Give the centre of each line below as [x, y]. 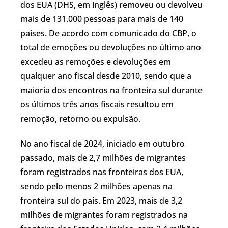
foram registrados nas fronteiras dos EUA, [102, 172]
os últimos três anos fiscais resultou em [97, 104]
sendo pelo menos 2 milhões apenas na [96, 186]
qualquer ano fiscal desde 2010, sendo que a [106, 76]
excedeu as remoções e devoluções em [96, 61]
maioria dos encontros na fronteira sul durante [111, 90]
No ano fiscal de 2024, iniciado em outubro [103, 143]
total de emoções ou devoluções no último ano [111, 47]
